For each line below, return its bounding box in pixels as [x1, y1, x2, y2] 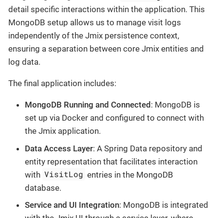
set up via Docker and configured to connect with [25, 113, 204, 123]
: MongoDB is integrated [119, 200, 208, 210]
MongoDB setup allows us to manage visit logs [8, 18, 181, 27]
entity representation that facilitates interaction [25, 156, 198, 166]
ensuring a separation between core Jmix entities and [8, 44, 204, 54]
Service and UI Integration [25, 200, 119, 210]
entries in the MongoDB [85, 169, 174, 180]
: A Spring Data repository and [93, 143, 202, 153]
